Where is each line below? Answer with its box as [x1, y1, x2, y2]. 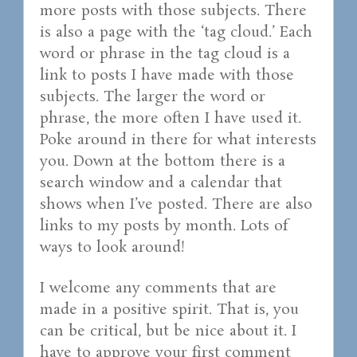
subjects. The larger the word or [39, 87, 265, 108]
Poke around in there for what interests [39, 130, 316, 151]
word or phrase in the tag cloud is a [39, 44, 290, 65]
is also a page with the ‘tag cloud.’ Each [39, 22, 312, 44]
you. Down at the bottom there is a [39, 151, 285, 173]
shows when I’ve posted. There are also [39, 194, 312, 216]
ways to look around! [39, 237, 186, 259]
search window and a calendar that [39, 173, 282, 194]
